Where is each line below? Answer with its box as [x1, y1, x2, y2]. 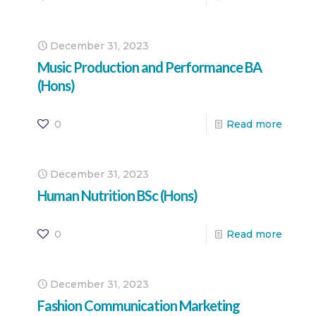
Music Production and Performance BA [37, 58, 262, 75]
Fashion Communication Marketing [37, 296, 240, 314]
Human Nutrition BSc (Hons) [37, 186, 197, 204]
